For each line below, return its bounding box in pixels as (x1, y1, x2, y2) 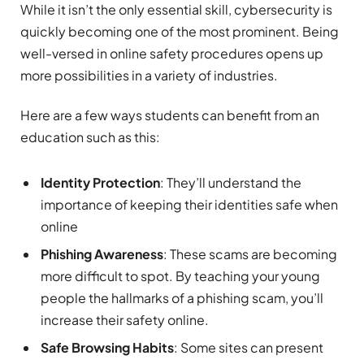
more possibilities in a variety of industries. (20, 67, 278, 84)
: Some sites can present (174, 338, 323, 356)
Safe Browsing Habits (41, 338, 174, 356)
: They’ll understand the (160, 173, 301, 191)
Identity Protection (41, 173, 160, 191)
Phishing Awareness (41, 245, 163, 262)
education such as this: (20, 128, 160, 146)
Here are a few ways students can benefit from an (20, 106, 319, 124)
